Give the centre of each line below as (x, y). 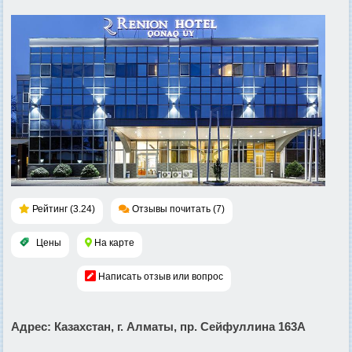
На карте (114, 242)
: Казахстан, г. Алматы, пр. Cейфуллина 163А (176, 326)
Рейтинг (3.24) (64, 209)
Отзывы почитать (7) (178, 209)
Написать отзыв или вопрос (161, 276)
